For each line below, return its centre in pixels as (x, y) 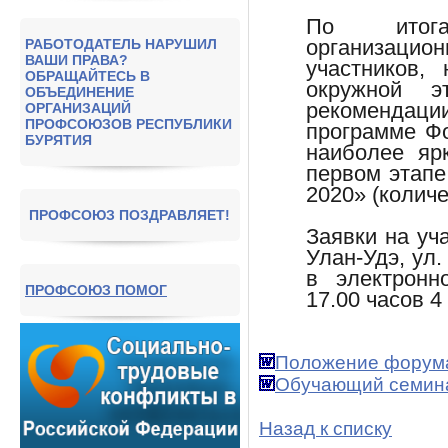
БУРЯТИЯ (58, 139)
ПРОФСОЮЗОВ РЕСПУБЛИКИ (128, 123)
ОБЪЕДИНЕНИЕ (79, 91)
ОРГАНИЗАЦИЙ (78, 107)
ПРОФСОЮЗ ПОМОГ (96, 289)
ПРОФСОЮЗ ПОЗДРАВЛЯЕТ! (130, 214)
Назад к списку (325, 429)
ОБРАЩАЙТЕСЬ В (87, 75)
